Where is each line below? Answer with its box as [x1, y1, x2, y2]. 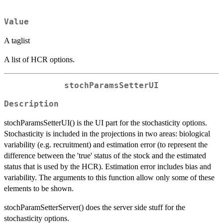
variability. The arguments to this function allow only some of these [4, 173, 215, 182]
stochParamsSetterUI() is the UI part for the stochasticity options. [4, 118, 207, 127]
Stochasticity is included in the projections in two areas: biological [4, 129, 210, 138]
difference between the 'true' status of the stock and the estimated [4, 151, 206, 160]
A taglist [4, 36, 30, 45]
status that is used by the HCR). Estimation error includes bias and [4, 162, 211, 171]
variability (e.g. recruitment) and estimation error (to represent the [4, 140, 208, 149]
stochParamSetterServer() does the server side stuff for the [4, 203, 185, 212]
